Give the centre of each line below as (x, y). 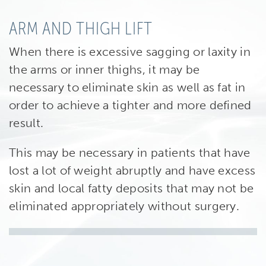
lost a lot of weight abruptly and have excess (132, 170)
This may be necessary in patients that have (130, 152)
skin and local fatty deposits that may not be (132, 188)
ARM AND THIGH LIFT (81, 28)
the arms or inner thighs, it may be (104, 69)
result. (26, 123)
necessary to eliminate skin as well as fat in (127, 87)
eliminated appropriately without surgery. (124, 206)
